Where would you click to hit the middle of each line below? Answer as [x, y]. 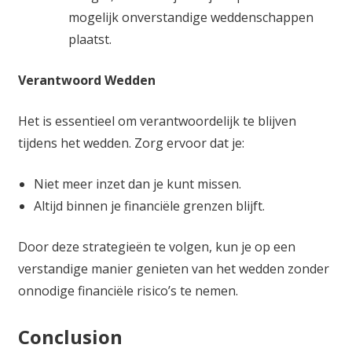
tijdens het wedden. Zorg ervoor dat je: [131, 143]
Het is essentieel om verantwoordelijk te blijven [157, 121]
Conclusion [70, 336]
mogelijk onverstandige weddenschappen [191, 17]
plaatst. [90, 39]
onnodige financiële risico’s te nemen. [128, 290]
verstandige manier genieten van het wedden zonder [173, 268]
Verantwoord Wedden [86, 80]
